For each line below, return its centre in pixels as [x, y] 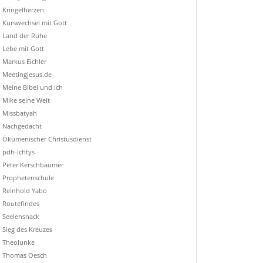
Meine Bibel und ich [32, 87]
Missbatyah [19, 113]
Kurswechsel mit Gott [34, 23]
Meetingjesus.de [27, 75]
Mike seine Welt [26, 100]
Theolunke [18, 242]
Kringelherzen [23, 10]
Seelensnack [21, 217]
